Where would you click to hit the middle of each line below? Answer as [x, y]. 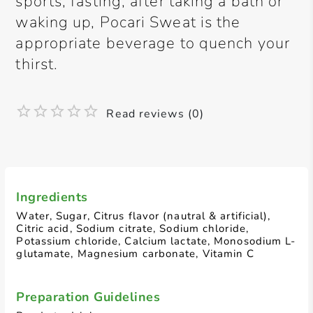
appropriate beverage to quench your [153, 43]
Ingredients [52, 197]
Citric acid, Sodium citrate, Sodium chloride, [132, 228]
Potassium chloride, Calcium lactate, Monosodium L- [156, 241]
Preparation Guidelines [88, 297]
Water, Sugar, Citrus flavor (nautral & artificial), [144, 216]
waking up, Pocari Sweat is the [128, 22]
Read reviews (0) [155, 114]
